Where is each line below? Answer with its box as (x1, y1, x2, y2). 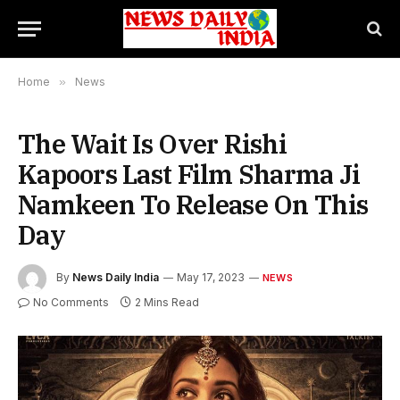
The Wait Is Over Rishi (18, 127, 287, 161)
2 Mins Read (135, 296, 199, 309)
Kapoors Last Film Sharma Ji (18, 157, 361, 191)
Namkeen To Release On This (18, 187, 369, 221)
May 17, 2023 (177, 271, 245, 285)
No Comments (33, 296, 109, 309)
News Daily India (72, 271, 159, 285)
